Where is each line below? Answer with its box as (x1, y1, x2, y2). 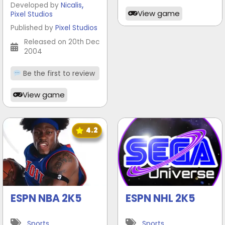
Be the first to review (21, 69, 95, 78)
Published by (11, 23, 55, 33)
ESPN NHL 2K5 (126, 191, 195, 206)
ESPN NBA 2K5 (11, 191, 82, 206)
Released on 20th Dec (24, 37, 99, 47)
